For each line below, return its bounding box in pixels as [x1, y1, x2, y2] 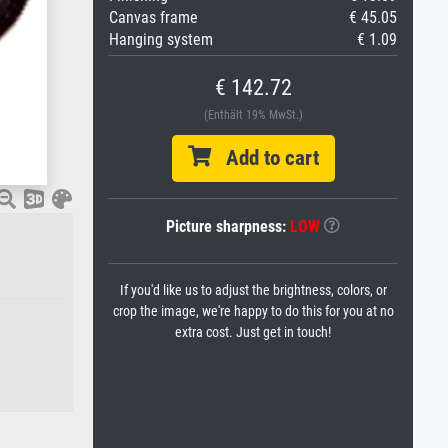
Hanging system [109, 30, 213, 49]
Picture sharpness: [166, 217, 290, 236]
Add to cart [210, 146, 319, 170]
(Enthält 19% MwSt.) [203, 108, 303, 122]
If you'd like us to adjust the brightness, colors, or [119, 282, 387, 299]
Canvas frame [109, 8, 198, 27]
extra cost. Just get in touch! [175, 324, 331, 341]
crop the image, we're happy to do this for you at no [112, 303, 394, 320]
